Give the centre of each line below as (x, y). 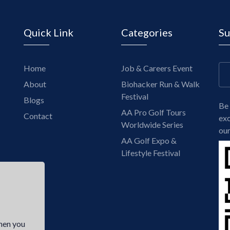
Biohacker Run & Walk (160, 84)
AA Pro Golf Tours (154, 112)
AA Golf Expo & (149, 140)
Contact (38, 116)
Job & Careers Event (157, 68)
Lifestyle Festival (151, 153)
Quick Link (49, 32)
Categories (147, 32)
